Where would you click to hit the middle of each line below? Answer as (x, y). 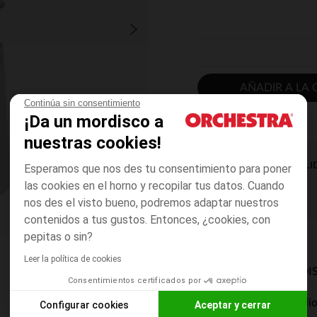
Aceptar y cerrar (233, 305)
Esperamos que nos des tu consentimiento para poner (158, 169)
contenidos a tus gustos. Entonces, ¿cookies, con (147, 220)
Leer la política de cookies (73, 259)
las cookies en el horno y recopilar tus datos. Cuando (154, 186)
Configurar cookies (84, 305)
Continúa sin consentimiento (82, 103)
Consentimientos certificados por (134, 281)
